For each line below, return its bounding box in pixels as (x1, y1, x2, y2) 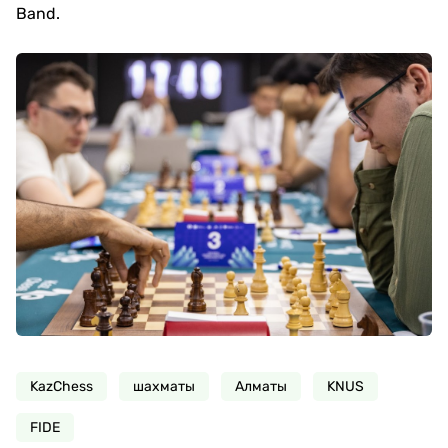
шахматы (133, 377, 195, 395)
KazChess (30, 377, 93, 395)
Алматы (235, 377, 287, 395)
